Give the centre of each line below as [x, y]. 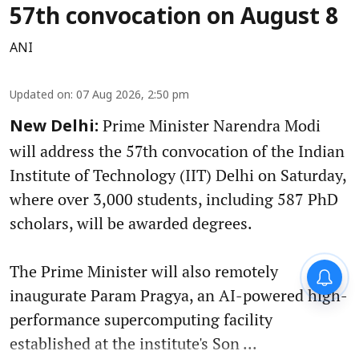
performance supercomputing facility [141, 320]
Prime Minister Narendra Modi [210, 126]
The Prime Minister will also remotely [144, 272]
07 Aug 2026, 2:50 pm [133, 96]
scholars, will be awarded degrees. [131, 224]
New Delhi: [54, 128]
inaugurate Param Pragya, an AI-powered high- [179, 296]
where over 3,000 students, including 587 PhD [174, 200]
